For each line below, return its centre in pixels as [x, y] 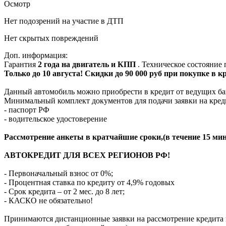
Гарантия [21, 64]
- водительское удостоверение [55, 119]
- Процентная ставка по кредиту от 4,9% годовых [89, 182]
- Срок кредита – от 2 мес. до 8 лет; [64, 191]
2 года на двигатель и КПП [88, 64]
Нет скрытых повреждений [51, 38]
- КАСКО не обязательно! [48, 200]
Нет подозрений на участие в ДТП [64, 21]
